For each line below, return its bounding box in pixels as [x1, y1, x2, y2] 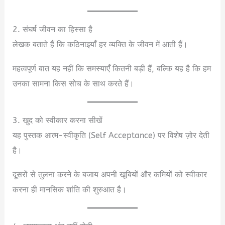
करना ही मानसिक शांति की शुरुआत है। [13, 185, 127, 195]
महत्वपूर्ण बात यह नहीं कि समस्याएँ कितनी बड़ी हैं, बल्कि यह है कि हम [13, 64, 211, 74]
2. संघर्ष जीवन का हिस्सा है [13, 25, 93, 35]
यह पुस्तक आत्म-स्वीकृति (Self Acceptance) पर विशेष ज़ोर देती [13, 131, 210, 141]
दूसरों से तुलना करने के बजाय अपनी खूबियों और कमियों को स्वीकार [13, 170, 207, 180]
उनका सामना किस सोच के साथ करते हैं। [13, 79, 135, 89]
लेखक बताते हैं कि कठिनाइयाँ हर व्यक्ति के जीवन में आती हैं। [13, 40, 188, 50]
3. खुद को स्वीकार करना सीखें [13, 116, 102, 126]
